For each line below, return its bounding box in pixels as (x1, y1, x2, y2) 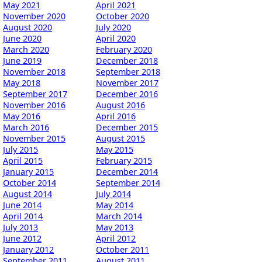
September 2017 (3, 88, 67, 99)
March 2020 (3, 43, 49, 55)
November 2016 (3, 99, 65, 111)
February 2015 (96, 154, 152, 166)
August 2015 (96, 132, 145, 144)
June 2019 (3, 54, 42, 66)
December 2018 (96, 54, 158, 66)
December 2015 (96, 121, 158, 133)
